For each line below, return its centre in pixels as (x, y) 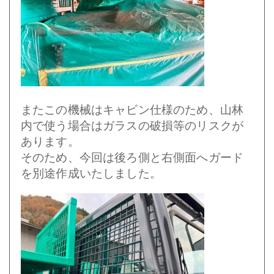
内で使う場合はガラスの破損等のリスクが (132, 125)
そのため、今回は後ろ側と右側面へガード (132, 157)
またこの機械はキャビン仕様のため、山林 (132, 109)
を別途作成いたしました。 (91, 173)
